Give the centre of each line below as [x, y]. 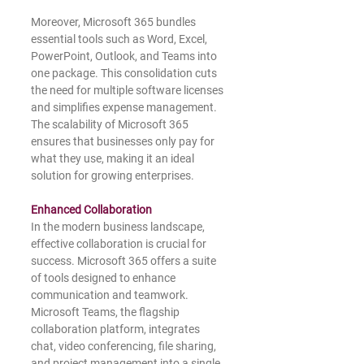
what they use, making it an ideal [114, 158]
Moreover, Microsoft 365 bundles [115, 22]
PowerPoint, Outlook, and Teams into [125, 56]
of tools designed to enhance [104, 277]
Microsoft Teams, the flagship [106, 312]
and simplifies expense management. [125, 107]
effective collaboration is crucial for [120, 243]
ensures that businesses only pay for [124, 141]
